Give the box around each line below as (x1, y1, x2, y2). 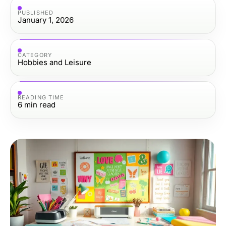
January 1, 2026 (18, 15, 74, 25)
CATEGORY (18, 51, 52, 59)
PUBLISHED (18, 9, 53, 16)
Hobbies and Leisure (18, 57, 91, 67)
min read (24, 99, 55, 109)
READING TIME (18, 93, 65, 101)
